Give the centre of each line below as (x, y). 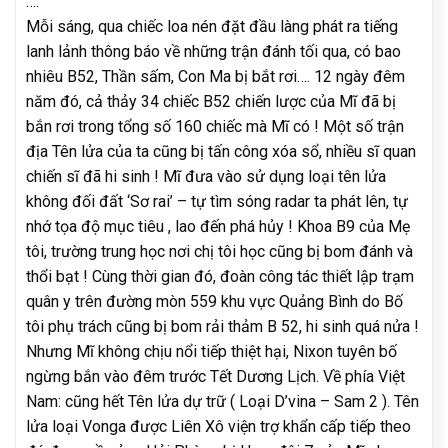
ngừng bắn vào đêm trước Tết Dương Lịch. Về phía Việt (215, 376)
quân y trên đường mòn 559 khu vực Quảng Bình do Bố (214, 301)
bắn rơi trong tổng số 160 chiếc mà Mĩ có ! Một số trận (215, 126)
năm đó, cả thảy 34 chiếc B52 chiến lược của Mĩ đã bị (211, 101)
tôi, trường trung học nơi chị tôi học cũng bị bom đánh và (219, 251)
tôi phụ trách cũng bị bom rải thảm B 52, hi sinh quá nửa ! (222, 326)
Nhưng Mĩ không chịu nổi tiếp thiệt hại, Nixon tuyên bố (211, 351)
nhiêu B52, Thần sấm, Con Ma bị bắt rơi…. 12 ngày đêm (215, 76)
